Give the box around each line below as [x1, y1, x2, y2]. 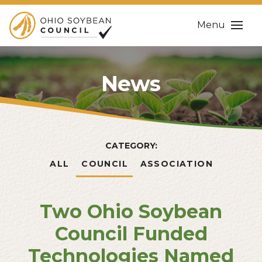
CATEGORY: [105, 140, 157, 151]
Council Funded [54, 222, 208, 245]
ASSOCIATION [140, 158, 213, 169]
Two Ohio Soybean [40, 199, 222, 223]
